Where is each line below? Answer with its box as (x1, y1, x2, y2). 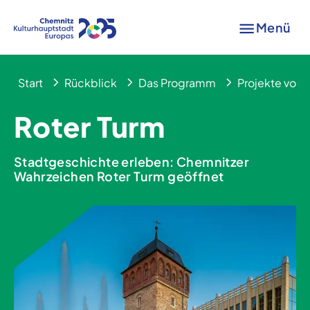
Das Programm (138, 75, 216, 90)
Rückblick (64, 75, 117, 90)
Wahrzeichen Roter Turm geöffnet (14, 168, 224, 184)
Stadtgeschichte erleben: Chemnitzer (14, 154, 249, 170)
